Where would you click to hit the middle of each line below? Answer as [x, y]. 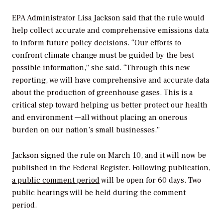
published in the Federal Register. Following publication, [111, 167]
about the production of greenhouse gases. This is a [102, 92]
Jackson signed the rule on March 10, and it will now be [109, 155]
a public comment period [56, 180]
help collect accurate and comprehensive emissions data [110, 30]
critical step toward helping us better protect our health [110, 105]
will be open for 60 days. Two [150, 180]
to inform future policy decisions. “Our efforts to [97, 43]
